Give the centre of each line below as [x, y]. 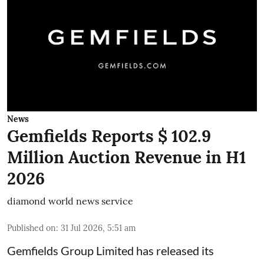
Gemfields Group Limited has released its [110, 250]
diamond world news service [70, 201]
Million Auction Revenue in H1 [126, 157]
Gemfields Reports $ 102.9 [109, 136]
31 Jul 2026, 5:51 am [98, 228]
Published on [32, 228]
